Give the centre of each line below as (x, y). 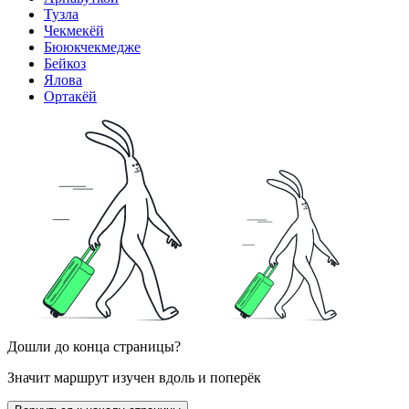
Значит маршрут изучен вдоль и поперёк (134, 378)
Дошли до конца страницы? (94, 347)
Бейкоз (65, 64)
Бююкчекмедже (92, 47)
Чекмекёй (74, 31)
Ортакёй (70, 97)
